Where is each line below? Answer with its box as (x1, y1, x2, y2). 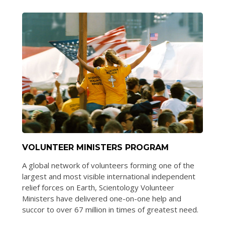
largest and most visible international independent (22, 171, 195, 181)
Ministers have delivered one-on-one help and (22, 193, 181, 203)
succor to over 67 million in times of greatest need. (22, 204, 198, 214)
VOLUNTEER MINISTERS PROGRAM (22, 142, 169, 152)
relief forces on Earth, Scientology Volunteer (22, 182, 174, 192)
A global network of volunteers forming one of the (22, 160, 194, 170)
